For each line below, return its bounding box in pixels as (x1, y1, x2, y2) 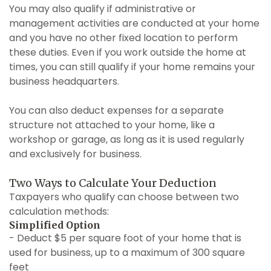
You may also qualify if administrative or (9, 1, 196, 16)
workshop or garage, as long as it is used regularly (9, 132, 244, 146)
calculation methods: (9, 204, 109, 218)
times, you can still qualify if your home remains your (9, 59, 255, 74)
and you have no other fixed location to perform (9, 30, 238, 45)
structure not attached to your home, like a (9, 117, 215, 132)
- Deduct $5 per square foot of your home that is (9, 230, 241, 245)
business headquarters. (9, 74, 119, 88)
